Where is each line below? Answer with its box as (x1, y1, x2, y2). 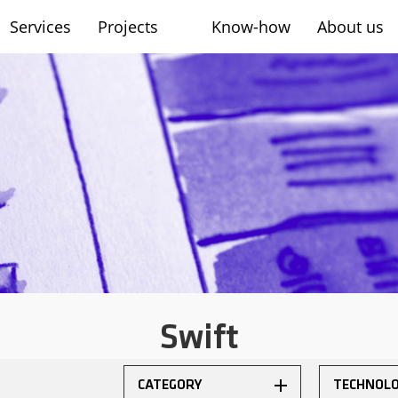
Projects (98, 16, 158, 37)
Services (10, 16, 71, 37)
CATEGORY (138, 378, 202, 393)
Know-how (211, 16, 291, 37)
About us (317, 16, 384, 37)
